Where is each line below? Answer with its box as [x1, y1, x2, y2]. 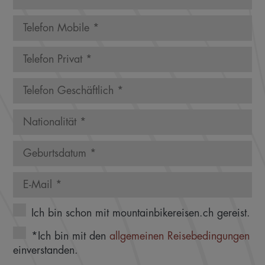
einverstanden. [13, 245, 79, 256]
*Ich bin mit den [31, 230, 109, 241]
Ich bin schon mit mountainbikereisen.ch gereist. [31, 207, 250, 218]
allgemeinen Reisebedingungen [109, 230, 250, 241]
